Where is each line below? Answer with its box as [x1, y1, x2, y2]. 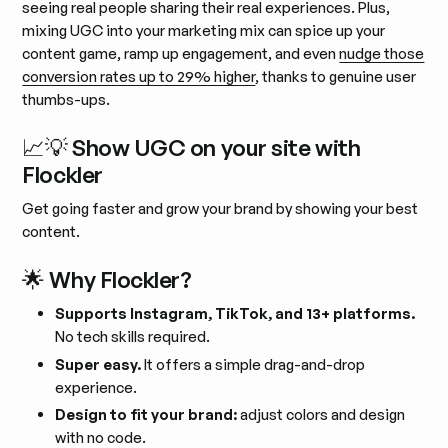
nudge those [339, 44, 425, 64]
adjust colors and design [239, 405, 405, 424]
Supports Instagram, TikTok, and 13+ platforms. [54, 304, 415, 324]
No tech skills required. [54, 327, 210, 347]
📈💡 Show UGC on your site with [22, 133, 361, 162]
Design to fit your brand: [54, 405, 240, 424]
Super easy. [54, 354, 144, 374]
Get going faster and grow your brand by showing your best [22, 199, 419, 219]
